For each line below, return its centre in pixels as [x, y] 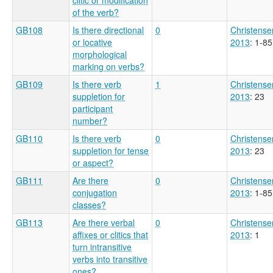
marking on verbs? [108, 66]
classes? [89, 204]
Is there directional [108, 30]
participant [93, 108]
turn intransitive [102, 246]
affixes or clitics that [110, 234]
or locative [92, 42]
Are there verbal [104, 222]
